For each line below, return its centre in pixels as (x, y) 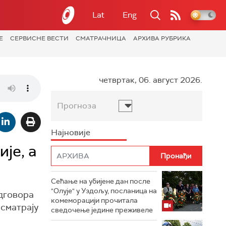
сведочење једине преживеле (102, 210)
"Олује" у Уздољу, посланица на (104, 191)
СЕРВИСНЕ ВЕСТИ (39, 38)
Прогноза (77, 106)
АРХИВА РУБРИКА (162, 38)
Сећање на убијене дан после (101, 181)
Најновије (71, 132)
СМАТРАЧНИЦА (101, 38)
